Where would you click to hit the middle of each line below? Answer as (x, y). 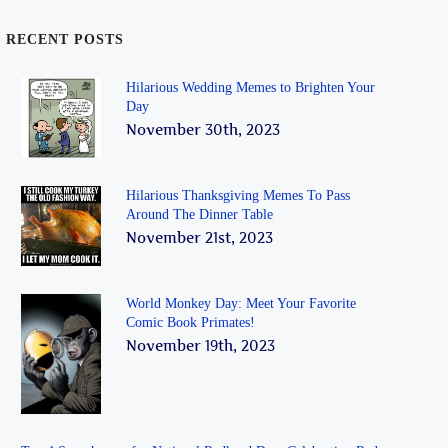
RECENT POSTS (65, 39)
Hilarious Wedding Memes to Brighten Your (250, 87)
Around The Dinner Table (199, 214)
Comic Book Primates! (190, 322)
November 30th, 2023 (203, 129)
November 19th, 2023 (200, 345)
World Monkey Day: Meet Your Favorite (241, 303)
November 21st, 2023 (199, 237)
